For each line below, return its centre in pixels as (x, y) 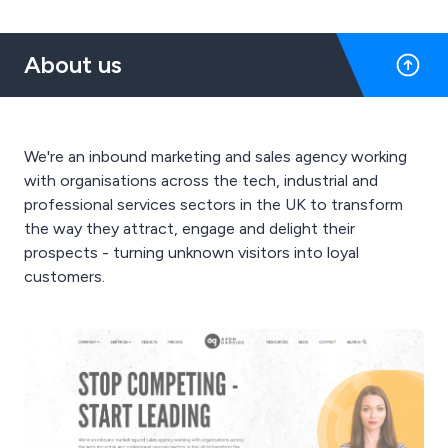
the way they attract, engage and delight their (189, 228)
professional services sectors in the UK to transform (213, 204)
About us (73, 64)
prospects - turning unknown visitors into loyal (191, 252)
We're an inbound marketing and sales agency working (215, 156)
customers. (64, 276)
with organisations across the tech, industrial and (201, 180)
